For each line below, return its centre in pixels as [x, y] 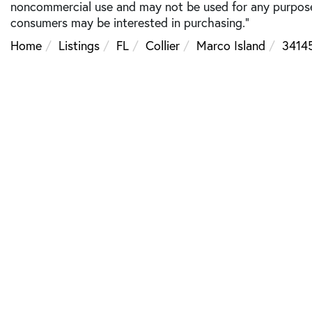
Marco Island [231, 45]
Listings [79, 45]
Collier [163, 45]
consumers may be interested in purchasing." [130, 22]
